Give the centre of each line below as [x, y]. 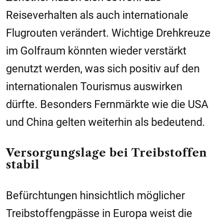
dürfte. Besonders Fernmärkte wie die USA [107, 105]
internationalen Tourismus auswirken [94, 87]
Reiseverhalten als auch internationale [97, 15]
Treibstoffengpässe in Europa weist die [99, 214]
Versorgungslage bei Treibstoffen [107, 153]
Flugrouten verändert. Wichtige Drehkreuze [108, 33]
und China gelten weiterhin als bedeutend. [106, 122]
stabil [23, 165]
